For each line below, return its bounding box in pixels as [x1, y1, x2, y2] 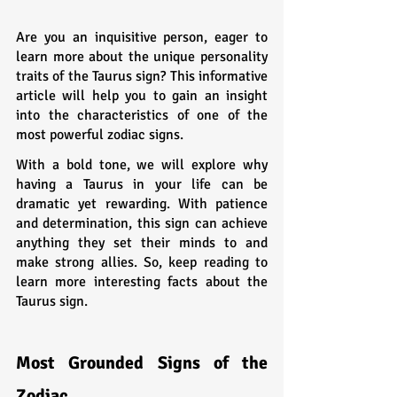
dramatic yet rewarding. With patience [16, 194, 268, 213]
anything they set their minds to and [16, 233, 268, 252]
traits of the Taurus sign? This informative [16, 66, 268, 85]
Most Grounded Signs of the [16, 351, 268, 374]
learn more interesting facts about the [16, 272, 268, 291]
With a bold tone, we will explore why [16, 155, 268, 174]
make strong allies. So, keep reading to [16, 253, 268, 271]
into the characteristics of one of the [16, 105, 268, 124]
